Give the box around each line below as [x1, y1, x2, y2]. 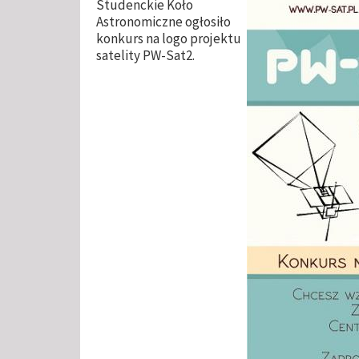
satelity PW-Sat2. [96, 46, 197, 64]
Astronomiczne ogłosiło [96, 12, 231, 30]
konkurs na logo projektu [96, 29, 241, 47]
